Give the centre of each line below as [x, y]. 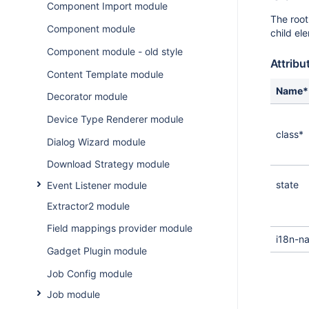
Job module [73, 295]
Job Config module [89, 273]
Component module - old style [114, 51]
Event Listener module [97, 185]
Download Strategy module [108, 164]
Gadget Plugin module [97, 251]
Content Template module [105, 74]
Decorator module [87, 97]
